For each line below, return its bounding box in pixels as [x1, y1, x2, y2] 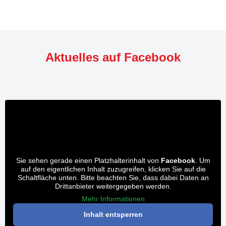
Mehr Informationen [81, 195, 145, 203]
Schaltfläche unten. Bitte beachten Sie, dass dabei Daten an [17, 174, 209, 182]
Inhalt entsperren [83, 210, 143, 218]
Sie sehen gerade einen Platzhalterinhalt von [16, 156, 161, 164]
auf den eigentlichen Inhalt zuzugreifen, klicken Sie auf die [20, 165, 206, 173]
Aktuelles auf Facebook [45, 50, 181, 64]
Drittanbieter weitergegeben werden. [54, 182, 172, 190]
